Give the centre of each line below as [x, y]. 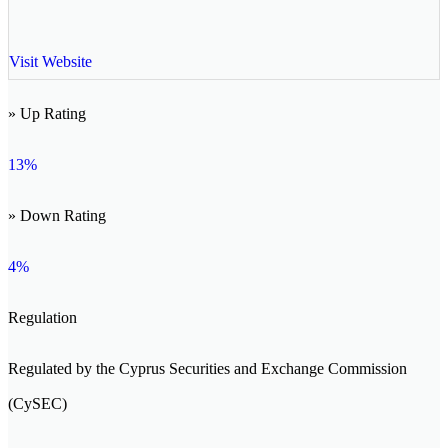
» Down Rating [57, 216]
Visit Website [50, 62]
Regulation [42, 318]
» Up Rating [47, 114]
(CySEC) [37, 404]
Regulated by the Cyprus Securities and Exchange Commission [207, 369]
